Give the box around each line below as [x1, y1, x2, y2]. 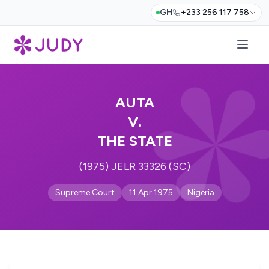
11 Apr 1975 [128, 187, 173, 198]
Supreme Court [55, 187, 115, 198]
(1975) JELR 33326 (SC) [79, 160, 190, 173]
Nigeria [187, 187, 214, 198]
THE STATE [97, 132, 172, 150]
